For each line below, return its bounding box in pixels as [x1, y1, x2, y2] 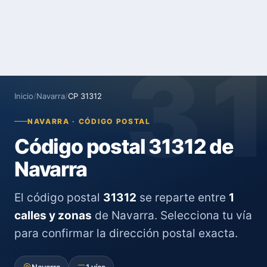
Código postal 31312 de [14, 134, 234, 159]
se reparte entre [136, 191, 229, 204]
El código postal [14, 191, 103, 204]
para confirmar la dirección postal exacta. [14, 226, 238, 240]
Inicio [14, 91, 33, 101]
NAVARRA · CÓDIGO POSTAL [27, 117, 151, 126]
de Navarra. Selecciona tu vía [92, 209, 252, 222]
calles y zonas [14, 209, 92, 222]
